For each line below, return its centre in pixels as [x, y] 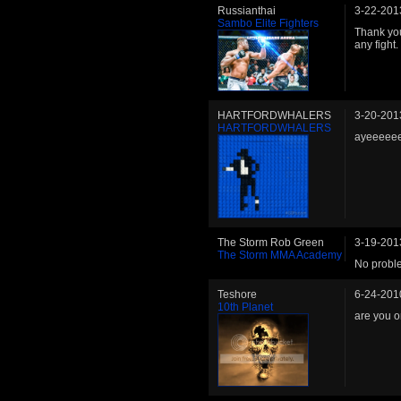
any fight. [376, 44]
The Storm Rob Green [271, 243]
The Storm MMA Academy [280, 256]
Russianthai [247, 10]
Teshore [237, 295]
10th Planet [245, 307]
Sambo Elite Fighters [268, 23]
